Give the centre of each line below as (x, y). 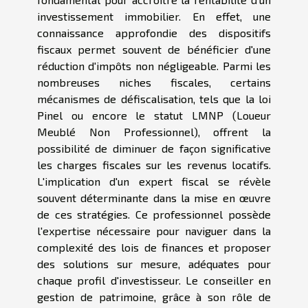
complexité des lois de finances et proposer (154, 247)
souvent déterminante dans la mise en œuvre (154, 198)
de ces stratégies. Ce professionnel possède (154, 214)
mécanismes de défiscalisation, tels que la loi (154, 99)
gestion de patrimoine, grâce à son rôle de (154, 297)
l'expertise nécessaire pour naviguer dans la (154, 231)
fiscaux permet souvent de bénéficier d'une (154, 49)
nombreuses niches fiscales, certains (154, 82)
